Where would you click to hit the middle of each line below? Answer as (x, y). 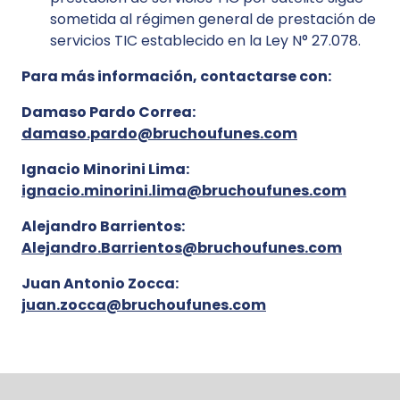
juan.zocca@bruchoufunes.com (144, 305)
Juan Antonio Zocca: (100, 283)
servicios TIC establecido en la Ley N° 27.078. (205, 41)
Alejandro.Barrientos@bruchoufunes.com (182, 248)
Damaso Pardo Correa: (108, 112)
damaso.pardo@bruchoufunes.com (159, 133)
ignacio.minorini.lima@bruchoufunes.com (184, 191)
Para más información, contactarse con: (176, 76)
